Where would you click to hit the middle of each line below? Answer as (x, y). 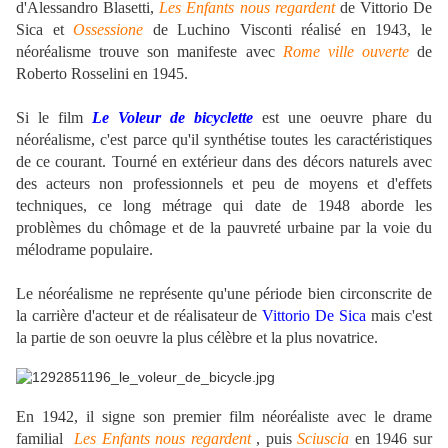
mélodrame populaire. (84, 250)
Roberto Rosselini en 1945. (102, 74)
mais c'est (399, 316)
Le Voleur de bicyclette (172, 118)
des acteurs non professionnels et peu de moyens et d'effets (224, 184)
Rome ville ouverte (345, 52)
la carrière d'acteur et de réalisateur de (139, 316)
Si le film (54, 118)
